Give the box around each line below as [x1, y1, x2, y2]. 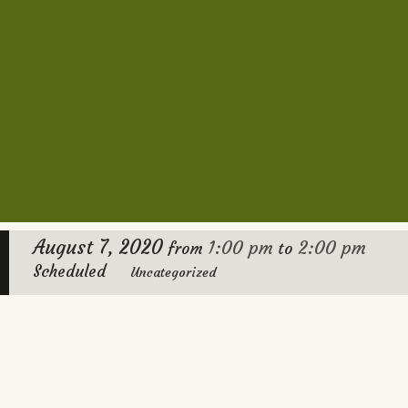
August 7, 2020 [33, 234, 164, 260]
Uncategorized [129, 263, 216, 280]
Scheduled [33, 260, 107, 281]
